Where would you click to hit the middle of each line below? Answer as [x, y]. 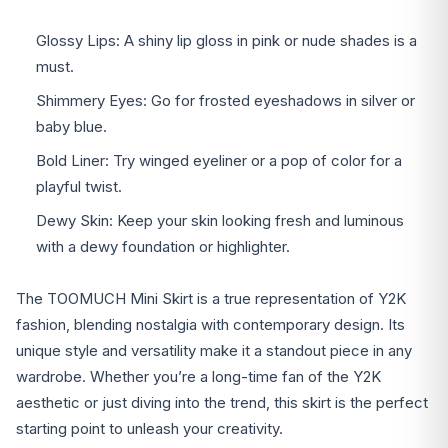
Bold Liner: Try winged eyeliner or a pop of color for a [219, 161]
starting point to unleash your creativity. [149, 429]
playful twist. [79, 187]
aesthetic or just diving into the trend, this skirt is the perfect [222, 403]
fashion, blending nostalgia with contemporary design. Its [210, 325]
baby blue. [71, 127]
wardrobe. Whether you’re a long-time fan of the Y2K [198, 377]
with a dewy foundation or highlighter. [163, 247]
